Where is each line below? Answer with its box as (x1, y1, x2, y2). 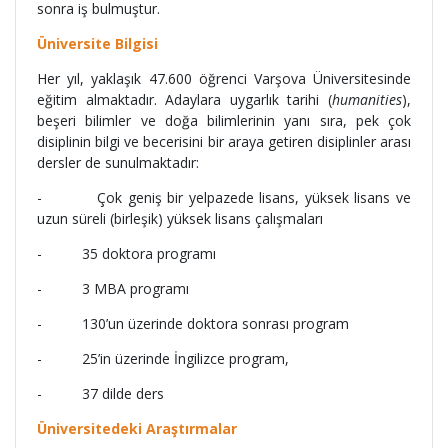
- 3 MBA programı (37, 278, 189, 298)
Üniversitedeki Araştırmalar (37, 418, 237, 438)
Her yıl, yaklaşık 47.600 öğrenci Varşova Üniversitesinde (37, 68, 411, 88)
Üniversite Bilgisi (37, 33, 158, 53)
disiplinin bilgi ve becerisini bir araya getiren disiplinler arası (37, 131, 411, 151)
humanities (332, 89, 402, 109)
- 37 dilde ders (37, 383, 164, 403)
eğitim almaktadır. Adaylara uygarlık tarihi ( (37, 89, 332, 109)
